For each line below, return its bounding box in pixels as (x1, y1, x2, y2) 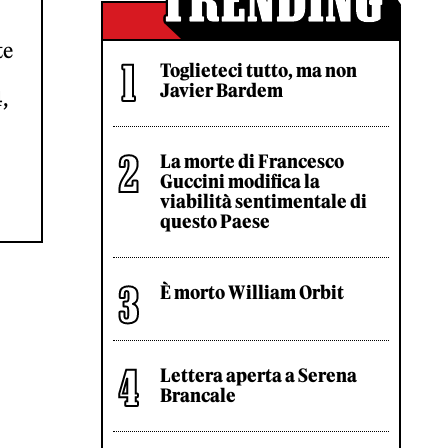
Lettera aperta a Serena (160, 364, 357, 387)
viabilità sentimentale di (160, 190, 367, 213)
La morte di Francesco (160, 150, 344, 173)
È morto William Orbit (160, 281, 344, 304)
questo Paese (160, 210, 270, 233)
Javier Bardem (160, 79, 283, 102)
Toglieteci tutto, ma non (160, 59, 357, 82)
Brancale (160, 384, 236, 407)
